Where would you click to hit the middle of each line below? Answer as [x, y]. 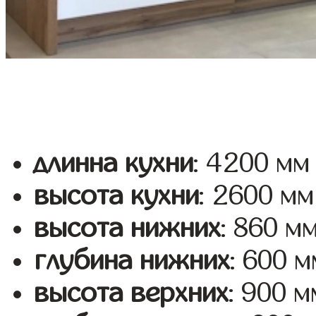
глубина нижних [132, 261]
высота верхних [132, 293]
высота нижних [128, 228]
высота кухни [117, 196]
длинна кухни [114, 163]
